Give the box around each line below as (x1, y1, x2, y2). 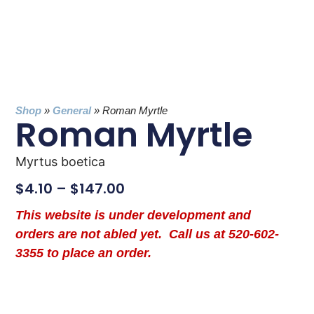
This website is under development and (15, 208, 252, 223)
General (53, 104, 92, 116)
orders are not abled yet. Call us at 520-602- (15, 227, 280, 242)
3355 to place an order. (15, 246, 152, 261)
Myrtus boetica (15, 153, 106, 169)
